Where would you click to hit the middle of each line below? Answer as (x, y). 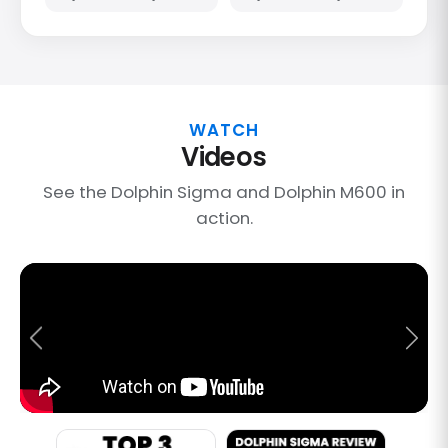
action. (224, 218)
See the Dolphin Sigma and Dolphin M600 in (224, 192)
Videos (224, 157)
